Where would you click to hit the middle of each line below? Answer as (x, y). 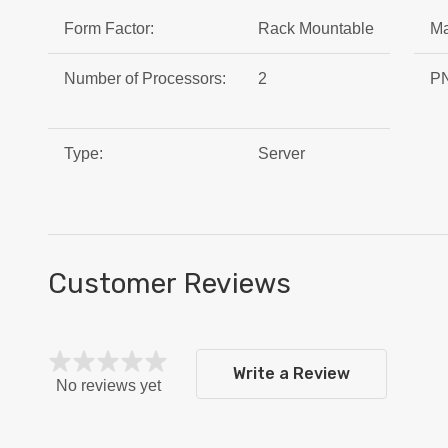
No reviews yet (108, 386)
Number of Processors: (145, 79)
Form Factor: (109, 29)
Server (281, 154)
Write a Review (291, 374)
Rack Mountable (316, 29)
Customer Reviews (169, 284)
